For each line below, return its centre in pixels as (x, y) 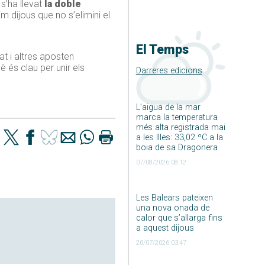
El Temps (162, 50)
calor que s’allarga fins (179, 218)
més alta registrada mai (180, 127)
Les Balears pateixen (174, 198)
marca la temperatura (177, 117)
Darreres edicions (169, 70)
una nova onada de (172, 208)
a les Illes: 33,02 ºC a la (179, 137)
